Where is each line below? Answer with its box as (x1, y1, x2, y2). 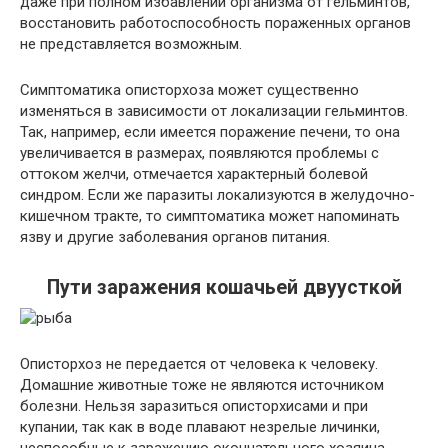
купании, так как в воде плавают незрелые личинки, (20, 418, 380, 436)
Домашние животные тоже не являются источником (20, 376, 384, 394)
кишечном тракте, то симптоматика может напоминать (20, 207, 400, 225)
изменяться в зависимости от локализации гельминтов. (20, 102, 408, 120)
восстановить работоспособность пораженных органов (20, 14, 411, 32)
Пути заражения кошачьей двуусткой (46, 276, 402, 300)
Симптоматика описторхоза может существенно (20, 81, 359, 99)
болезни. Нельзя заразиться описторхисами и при (20, 397, 368, 415)
